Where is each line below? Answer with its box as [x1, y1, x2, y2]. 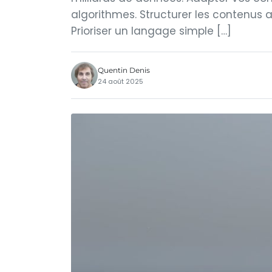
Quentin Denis [98, 65, 150, 75]
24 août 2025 [98, 76, 143, 86]
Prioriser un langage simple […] [71, 24, 231, 38]
